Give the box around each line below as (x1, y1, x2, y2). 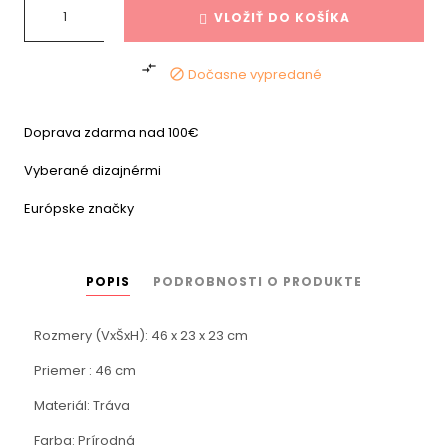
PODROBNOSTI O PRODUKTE (153, 272, 362, 290)
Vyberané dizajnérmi (24, 160, 161, 180)
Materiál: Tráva (34, 395, 130, 415)
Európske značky (24, 198, 134, 218)
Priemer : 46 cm (34, 360, 136, 380)
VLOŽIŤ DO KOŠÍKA (213, 8, 350, 26)
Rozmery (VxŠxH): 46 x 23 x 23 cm (34, 325, 248, 345)
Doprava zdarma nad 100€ (24, 122, 199, 142)
